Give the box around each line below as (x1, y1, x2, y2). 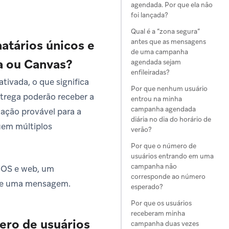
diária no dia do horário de (131, 115, 211, 124)
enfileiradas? (131, 68, 170, 77)
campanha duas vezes (131, 219, 199, 228)
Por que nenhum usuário (131, 84, 208, 93)
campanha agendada (131, 105, 196, 113)
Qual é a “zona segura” (131, 27, 200, 36)
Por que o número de (131, 142, 196, 150)
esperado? (131, 182, 163, 191)
